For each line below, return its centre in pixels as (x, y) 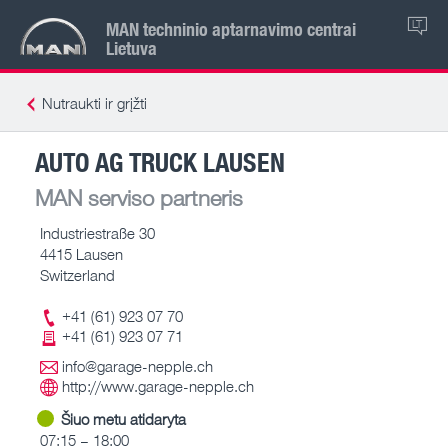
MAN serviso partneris (139, 197)
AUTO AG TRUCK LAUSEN (160, 161)
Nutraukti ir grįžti (94, 103)
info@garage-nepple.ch (137, 366)
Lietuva (131, 47)
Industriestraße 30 (97, 232)
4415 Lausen (81, 253)
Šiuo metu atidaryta (123, 418)
